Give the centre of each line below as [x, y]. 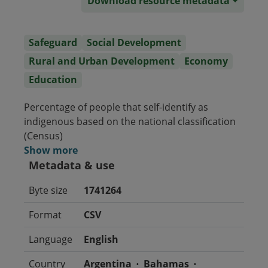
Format [45, 215]
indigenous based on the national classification [130, 121]
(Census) [43, 136]
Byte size [48, 190]
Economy [206, 61]
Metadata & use [72, 165]
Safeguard [53, 42]
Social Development [134, 42]
